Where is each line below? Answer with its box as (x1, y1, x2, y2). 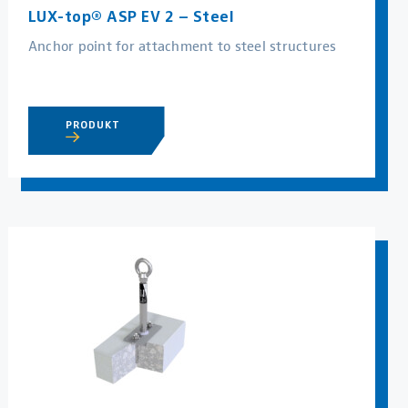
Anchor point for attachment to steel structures (27, 34, 337, 56)
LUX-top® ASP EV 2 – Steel (27, 5, 235, 25)
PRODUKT (65, 117, 125, 131)
